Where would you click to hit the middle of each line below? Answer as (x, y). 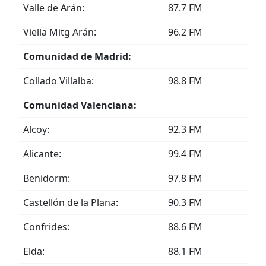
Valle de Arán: (54, 8)
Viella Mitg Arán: (60, 32)
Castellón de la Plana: (71, 202)
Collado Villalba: (58, 81)
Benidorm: (47, 178)
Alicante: (42, 154)
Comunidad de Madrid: (77, 56)
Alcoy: (36, 129)
